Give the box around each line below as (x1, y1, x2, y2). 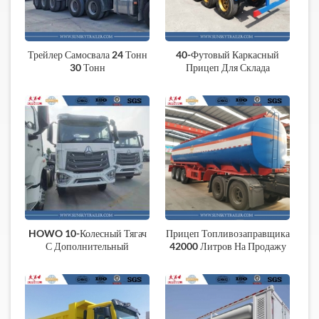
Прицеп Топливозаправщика (165, 227, 290, 240)
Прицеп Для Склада (185, 61, 270, 74)
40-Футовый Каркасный (176, 48, 280, 61)
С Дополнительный (46, 240, 129, 253)
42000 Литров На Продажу (169, 240, 286, 253)
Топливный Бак (53, 253, 121, 266)
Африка (211, 253, 244, 266)
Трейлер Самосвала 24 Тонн (27, 48, 147, 61)
